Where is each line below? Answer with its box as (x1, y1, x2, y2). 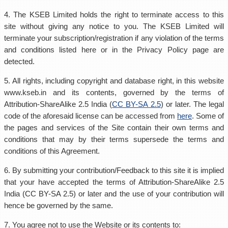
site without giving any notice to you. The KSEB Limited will (4, 22, 224, 31)
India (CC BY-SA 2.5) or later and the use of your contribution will (4, 189, 224, 198)
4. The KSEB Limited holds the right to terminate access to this (4, 10, 224, 19)
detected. (4, 57, 35, 66)
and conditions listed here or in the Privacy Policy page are (4, 45, 224, 54)
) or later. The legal (160, 100, 224, 108)
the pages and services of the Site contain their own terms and (4, 123, 224, 132)
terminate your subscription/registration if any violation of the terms (4, 34, 224, 42)
